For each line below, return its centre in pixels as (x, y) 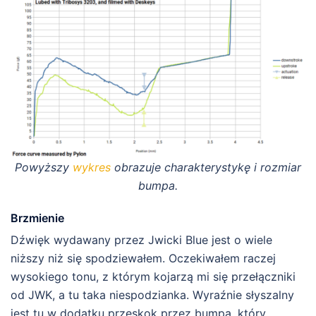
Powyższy (44, 167)
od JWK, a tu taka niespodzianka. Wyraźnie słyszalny (152, 295)
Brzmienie (37, 218)
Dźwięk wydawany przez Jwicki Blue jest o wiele (141, 240)
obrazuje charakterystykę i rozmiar (206, 167)
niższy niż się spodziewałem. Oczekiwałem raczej (143, 258)
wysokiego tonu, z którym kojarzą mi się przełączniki (153, 276)
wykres (92, 167)
